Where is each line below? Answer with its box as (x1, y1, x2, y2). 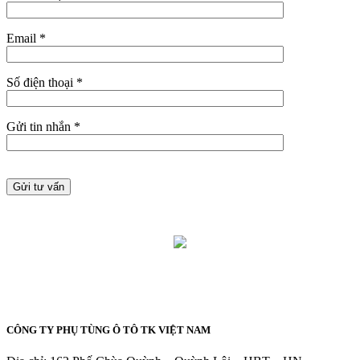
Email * (6, 31, 46, 45)
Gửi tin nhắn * (6, 120, 80, 133)
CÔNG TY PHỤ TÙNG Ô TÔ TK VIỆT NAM (6, 324, 211, 337)
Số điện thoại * (6, 76, 83, 89)
